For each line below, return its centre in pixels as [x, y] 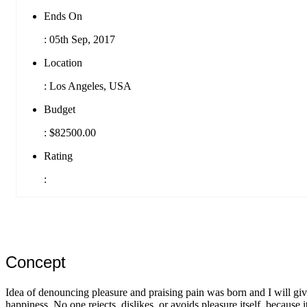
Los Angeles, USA [89, 86]
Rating [58, 156]
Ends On [63, 16]
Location [63, 62]
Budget [60, 109]
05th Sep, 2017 [81, 39]
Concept [36, 262]
